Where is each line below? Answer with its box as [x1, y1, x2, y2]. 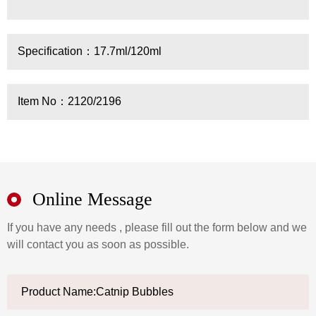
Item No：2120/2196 [18, 95, 121, 107]
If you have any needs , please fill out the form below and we [7, 221, 307, 233]
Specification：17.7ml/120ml [18, 44, 162, 57]
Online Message [32, 188, 152, 209]
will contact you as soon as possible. [7, 238, 189, 250]
